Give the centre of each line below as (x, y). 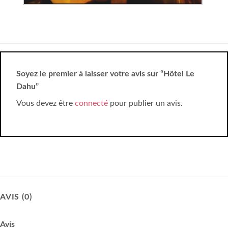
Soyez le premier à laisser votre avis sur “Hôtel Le (105, 74)
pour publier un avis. (145, 104)
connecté (91, 104)
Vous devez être (46, 104)
